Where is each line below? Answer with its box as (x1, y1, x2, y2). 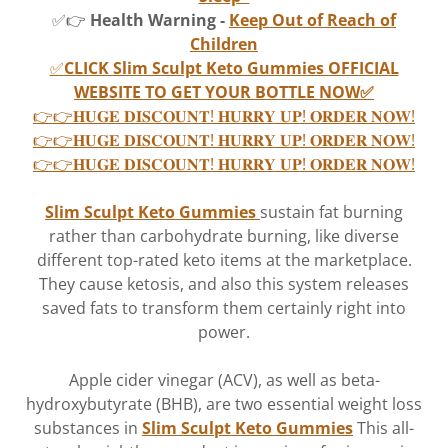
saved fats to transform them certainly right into (42, 296, 406, 319)
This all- (353, 416, 414, 439)
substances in (34, 416, 142, 439)
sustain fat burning (260, 200, 403, 223)
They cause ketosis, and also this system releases (39, 272, 409, 295)
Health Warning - (90, 8, 229, 31)
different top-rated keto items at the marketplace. (36, 248, 412, 271)
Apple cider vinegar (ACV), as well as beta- (68, 368, 380, 391)
